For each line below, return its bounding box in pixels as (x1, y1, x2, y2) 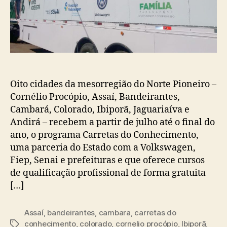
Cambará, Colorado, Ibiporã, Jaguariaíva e (10, 103, 190, 116)
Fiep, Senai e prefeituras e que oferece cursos (10, 154, 205, 166)
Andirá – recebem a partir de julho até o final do (10, 116, 215, 128)
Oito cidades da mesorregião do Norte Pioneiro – (10, 78, 216, 90)
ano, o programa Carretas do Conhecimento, (10, 129, 199, 141)
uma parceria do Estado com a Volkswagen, (10, 141, 196, 154)
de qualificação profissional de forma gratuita (10, 167, 206, 179)
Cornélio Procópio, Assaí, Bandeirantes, (10, 91, 180, 103)
